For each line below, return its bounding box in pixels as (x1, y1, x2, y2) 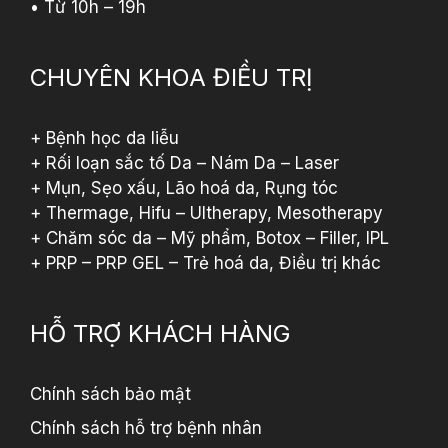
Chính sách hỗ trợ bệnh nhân (30, 417, 262, 438)
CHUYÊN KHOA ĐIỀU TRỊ (30, 63, 312, 93)
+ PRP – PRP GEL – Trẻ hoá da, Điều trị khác (30, 253, 381, 274)
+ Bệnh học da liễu (30, 128, 179, 149)
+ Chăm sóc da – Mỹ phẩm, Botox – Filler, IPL (30, 228, 389, 249)
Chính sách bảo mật (30, 384, 191, 405)
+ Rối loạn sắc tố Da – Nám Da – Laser (30, 153, 339, 174)
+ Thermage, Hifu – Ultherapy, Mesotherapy (30, 203, 383, 224)
